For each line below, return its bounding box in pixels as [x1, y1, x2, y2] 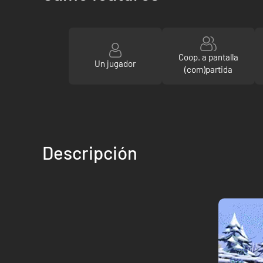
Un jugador [95, 58, 136, 69]
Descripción [42, 141, 137, 163]
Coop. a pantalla [178, 52, 238, 62]
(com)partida [184, 64, 232, 75]
